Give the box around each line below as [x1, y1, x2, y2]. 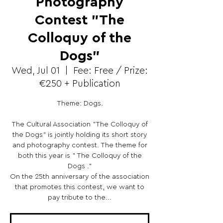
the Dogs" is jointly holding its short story [12, 131, 147, 138]
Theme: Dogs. [56, 100, 103, 107]
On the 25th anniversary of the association [10, 173, 149, 180]
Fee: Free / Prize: [73, 66, 148, 76]
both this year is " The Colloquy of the [17, 152, 142, 159]
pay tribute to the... [48, 194, 111, 201]
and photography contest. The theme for [12, 142, 147, 149]
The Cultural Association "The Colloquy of [11, 121, 148, 128]
